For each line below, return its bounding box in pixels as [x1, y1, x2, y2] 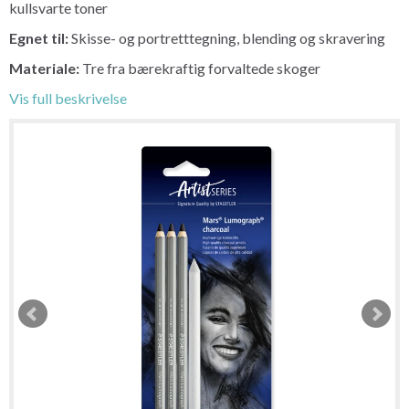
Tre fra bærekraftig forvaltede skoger [82, 58, 320, 77]
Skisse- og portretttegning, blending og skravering [71, 28, 385, 47]
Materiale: [9, 58, 82, 77]
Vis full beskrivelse [9, 89, 127, 107]
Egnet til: [9, 28, 71, 47]
